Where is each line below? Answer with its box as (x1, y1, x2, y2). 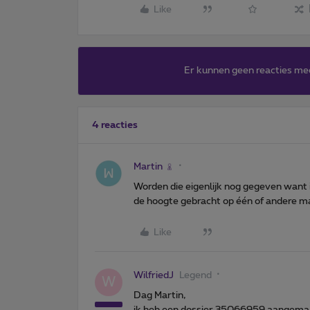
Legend (179, 270, 212, 280)
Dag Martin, (134, 290, 185, 300)
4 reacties (92, 120, 138, 130)
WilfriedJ (134, 270, 174, 280)
